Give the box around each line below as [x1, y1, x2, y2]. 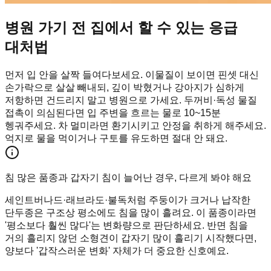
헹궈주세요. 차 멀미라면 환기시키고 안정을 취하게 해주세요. [5, 120, 266, 131]
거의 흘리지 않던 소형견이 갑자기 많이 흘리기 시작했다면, [5, 232, 256, 243]
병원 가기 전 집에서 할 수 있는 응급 [5, 19, 238, 36]
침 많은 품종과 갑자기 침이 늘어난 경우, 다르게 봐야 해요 [5, 172, 252, 183]
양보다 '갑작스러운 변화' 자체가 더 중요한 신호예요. [5, 245, 229, 256]
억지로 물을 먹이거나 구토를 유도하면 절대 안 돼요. [5, 132, 227, 143]
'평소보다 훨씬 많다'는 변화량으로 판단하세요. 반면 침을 [5, 220, 248, 230]
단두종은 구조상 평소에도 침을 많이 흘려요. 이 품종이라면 [5, 207, 256, 218]
